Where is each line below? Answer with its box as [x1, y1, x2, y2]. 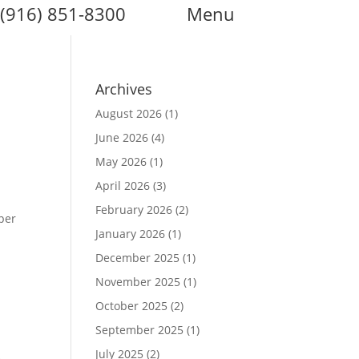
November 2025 [95, 274, 181, 289]
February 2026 [95, 202, 173, 217]
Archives [95, 79, 153, 99]
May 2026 [95, 154, 147, 169]
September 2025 [95, 322, 184, 337]
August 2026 [95, 106, 163, 121]
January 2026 [95, 226, 166, 241]
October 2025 [95, 298, 168, 313]
